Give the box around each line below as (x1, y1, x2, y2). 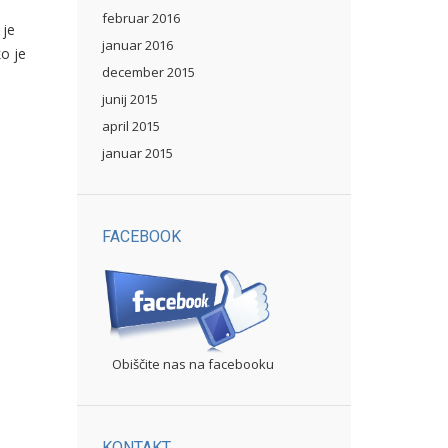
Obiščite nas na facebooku (112, 354, 274, 373)
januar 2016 (102, 36, 173, 54)
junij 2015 (102, 90, 158, 108)
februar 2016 (102, 9, 180, 27)
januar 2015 (102, 144, 173, 162)
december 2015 (102, 63, 195, 81)
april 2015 (102, 117, 160, 135)
